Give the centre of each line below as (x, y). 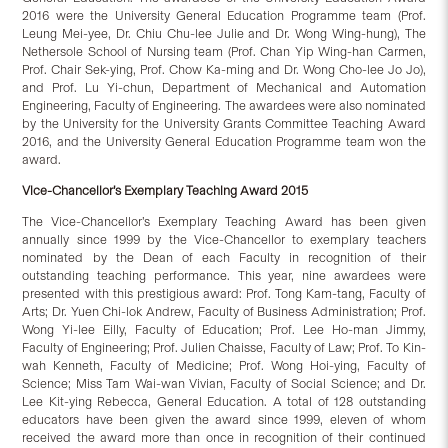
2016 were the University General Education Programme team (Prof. (224, 16)
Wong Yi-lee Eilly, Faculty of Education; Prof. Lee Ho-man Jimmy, (224, 330)
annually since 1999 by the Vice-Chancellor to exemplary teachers (224, 240)
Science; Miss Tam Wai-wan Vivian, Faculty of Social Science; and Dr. (224, 384)
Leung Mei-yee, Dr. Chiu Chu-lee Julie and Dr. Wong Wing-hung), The (224, 34)
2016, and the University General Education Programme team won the (224, 142)
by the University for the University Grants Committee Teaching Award (224, 124)
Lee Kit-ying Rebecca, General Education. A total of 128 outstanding (224, 402)
